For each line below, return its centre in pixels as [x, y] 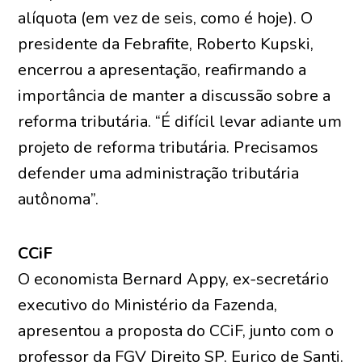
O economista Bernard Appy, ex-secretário [174, 279]
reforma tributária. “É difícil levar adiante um [180, 122]
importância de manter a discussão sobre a [175, 96]
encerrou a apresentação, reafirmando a [162, 70]
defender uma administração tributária [159, 173]
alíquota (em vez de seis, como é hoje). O [166, 18]
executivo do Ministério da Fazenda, [148, 305]
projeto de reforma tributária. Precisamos [168, 147]
